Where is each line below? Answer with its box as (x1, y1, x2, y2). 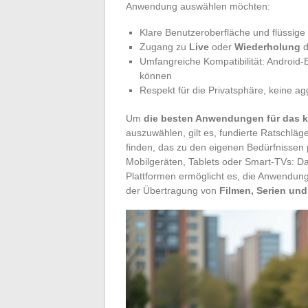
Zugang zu (140, 41, 189, 52)
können (140, 69, 172, 81)
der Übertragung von (126, 184, 219, 196)
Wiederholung (234, 41, 300, 52)
